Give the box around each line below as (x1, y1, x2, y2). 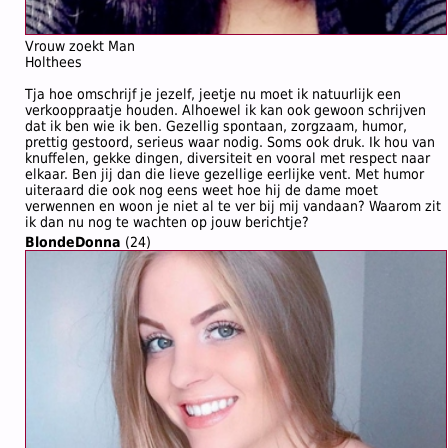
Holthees (25, 54, 82, 70)
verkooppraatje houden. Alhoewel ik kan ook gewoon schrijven (25, 102, 426, 118)
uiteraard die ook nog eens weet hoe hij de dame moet (25, 182, 378, 198)
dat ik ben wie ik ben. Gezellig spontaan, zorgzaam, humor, (25, 118, 407, 134)
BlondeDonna (25, 234, 121, 250)
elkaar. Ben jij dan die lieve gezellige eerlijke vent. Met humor (25, 166, 424, 182)
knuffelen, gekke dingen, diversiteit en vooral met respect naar (25, 150, 430, 166)
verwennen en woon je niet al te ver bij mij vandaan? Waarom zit (25, 198, 441, 214)
